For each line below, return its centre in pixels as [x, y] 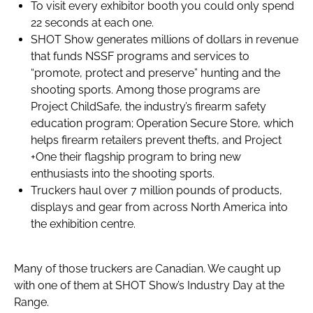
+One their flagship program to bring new [136, 156]
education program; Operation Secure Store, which [162, 123]
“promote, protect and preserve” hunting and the [155, 73]
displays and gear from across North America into [159, 207]
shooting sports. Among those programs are [145, 89]
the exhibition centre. [83, 224]
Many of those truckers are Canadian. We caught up [147, 268]
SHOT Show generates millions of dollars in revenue [165, 39]
